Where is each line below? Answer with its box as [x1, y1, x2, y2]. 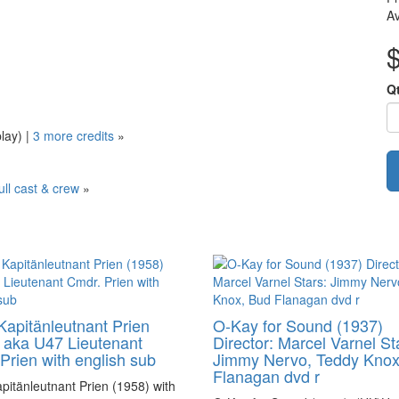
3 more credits [33, 126, 114, 145]
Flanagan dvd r [213, 364, 320, 387]
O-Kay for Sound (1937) [213, 313, 383, 337]
